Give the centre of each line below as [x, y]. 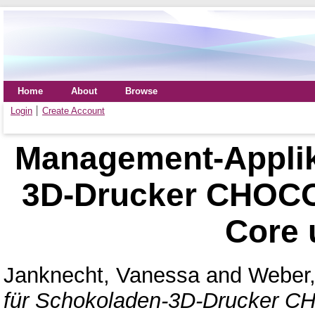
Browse [141, 91]
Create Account [73, 111]
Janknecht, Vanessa [102, 275]
